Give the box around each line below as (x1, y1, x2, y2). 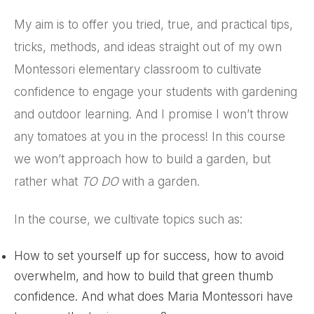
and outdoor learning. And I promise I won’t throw (14, 107, 289, 121)
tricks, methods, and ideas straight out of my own (14, 39, 282, 54)
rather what (14, 174, 81, 189)
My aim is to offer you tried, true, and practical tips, (14, 17, 293, 32)
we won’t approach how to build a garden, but (14, 151, 271, 166)
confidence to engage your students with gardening (14, 84, 297, 99)
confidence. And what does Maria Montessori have (14, 289, 293, 303)
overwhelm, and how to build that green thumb (14, 268, 273, 283)
